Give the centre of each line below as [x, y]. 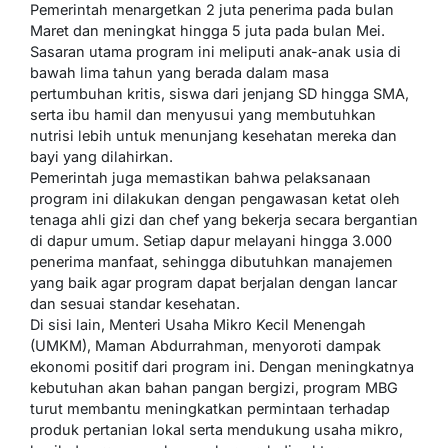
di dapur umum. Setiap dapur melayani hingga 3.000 [211, 240]
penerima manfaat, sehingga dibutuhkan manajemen [211, 261]
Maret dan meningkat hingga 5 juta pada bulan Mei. [207, 30]
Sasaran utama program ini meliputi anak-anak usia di [215, 51]
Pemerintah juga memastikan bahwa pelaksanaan [200, 177]
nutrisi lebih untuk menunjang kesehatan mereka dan [213, 135]
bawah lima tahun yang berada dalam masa [179, 72]
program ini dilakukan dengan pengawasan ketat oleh [215, 198]
